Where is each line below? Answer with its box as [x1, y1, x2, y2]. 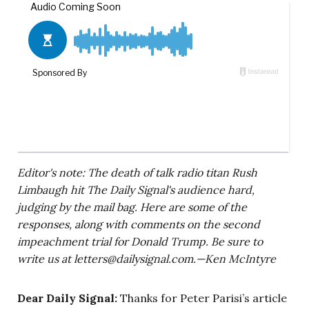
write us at [17, 252, 74, 266]
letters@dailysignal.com [74, 252, 193, 266]
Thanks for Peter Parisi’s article [120, 291, 287, 306]
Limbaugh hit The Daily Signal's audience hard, [17, 183, 255, 197]
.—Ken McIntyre [193, 252, 276, 266]
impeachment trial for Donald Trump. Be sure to [17, 235, 263, 249]
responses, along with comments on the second [17, 217, 260, 232]
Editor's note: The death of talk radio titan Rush [17, 166, 257, 180]
